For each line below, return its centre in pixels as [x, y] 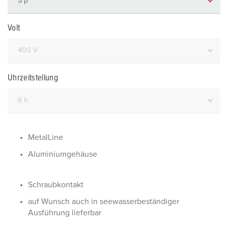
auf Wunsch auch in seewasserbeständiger [104, 202]
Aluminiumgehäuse [63, 154]
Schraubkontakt [56, 185]
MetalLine [46, 137]
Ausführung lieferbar [65, 213]
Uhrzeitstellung [33, 78]
